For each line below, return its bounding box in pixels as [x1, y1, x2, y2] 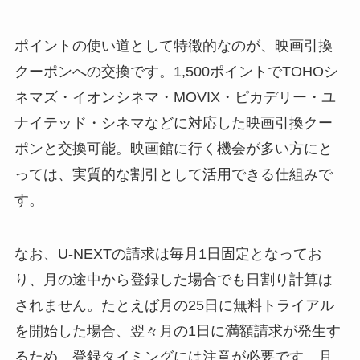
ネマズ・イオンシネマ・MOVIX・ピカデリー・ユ [14, 88, 336, 105]
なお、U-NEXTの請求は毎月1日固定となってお [14, 246, 322, 263]
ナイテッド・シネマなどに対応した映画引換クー [14, 114, 333, 131]
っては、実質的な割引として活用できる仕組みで [14, 166, 333, 182]
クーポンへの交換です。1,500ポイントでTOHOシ [14, 63, 338, 80]
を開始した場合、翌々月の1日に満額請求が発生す [14, 323, 341, 340]
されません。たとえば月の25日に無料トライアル [14, 297, 334, 314]
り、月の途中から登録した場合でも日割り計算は [14, 272, 333, 288]
